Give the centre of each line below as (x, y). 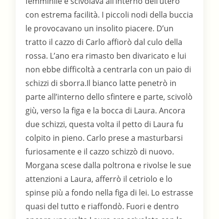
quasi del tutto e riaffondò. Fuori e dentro (102, 207)
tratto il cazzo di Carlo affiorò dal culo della (104, 42)
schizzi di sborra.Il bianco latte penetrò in (101, 83)
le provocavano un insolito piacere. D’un (100, 29)
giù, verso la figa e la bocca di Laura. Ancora (106, 111)
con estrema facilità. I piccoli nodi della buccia (109, 15)
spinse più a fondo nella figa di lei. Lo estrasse (109, 193)
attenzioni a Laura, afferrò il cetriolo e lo (99, 179)
